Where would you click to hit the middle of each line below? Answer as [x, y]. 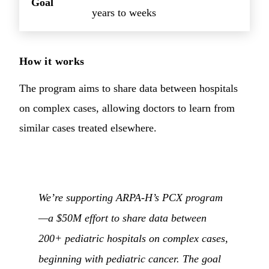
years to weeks [124, 12]
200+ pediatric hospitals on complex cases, [133, 239]
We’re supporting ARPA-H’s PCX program [131, 198]
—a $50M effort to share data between [122, 218]
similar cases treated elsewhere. [88, 128]
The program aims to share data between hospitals [128, 88]
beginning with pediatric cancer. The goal [130, 259]
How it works [52, 61]
